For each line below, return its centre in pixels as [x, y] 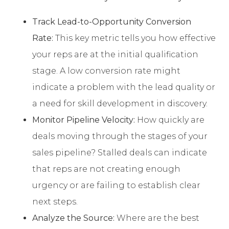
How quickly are [170, 120]
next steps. [55, 202]
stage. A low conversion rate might [106, 71]
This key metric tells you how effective [134, 38]
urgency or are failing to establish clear [116, 186]
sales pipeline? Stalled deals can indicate [120, 153]
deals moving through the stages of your [120, 136]
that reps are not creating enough [106, 169]
